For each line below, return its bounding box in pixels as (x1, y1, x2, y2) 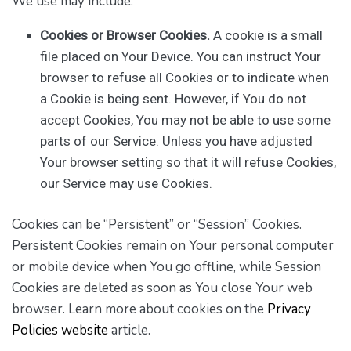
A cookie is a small (210, 27, 324, 43)
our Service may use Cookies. (40, 175, 213, 191)
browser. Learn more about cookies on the (12, 300, 267, 319)
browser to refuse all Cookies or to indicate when (40, 69, 330, 85)
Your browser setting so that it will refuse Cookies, (40, 154, 337, 170)
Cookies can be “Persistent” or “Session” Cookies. (12, 215, 302, 234)
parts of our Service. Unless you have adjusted (40, 132, 313, 149)
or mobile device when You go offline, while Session (12, 258, 321, 277)
